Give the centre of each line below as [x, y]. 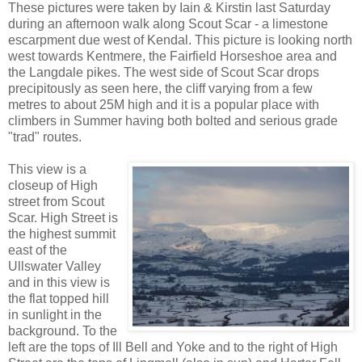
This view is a [47, 170]
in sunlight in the [55, 315]
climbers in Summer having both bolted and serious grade [173, 121]
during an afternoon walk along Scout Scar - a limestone [168, 24]
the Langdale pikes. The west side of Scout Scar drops [164, 73]
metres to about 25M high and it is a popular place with [164, 105]
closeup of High [53, 186]
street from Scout [56, 202]
